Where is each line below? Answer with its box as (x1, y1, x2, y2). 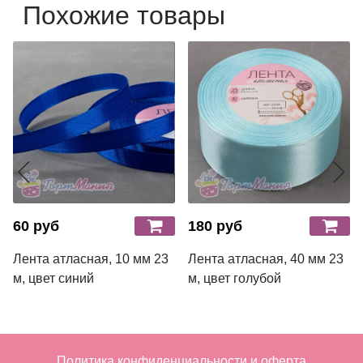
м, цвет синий (13, 271, 94, 285)
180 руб (188, 217, 242, 234)
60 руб (13, 217, 59, 234)
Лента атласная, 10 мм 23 (13, 251, 169, 266)
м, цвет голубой (188, 271, 281, 285)
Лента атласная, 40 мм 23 (188, 251, 344, 266)
